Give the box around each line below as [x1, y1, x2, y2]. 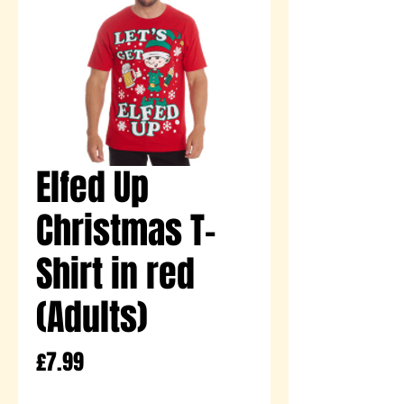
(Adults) [36, 289, 148, 344]
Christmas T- [36, 203, 216, 257]
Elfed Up [36, 160, 149, 214]
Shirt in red [36, 246, 195, 300]
